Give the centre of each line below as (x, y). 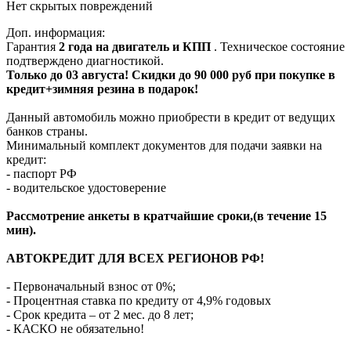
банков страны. (47, 131)
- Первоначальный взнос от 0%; (91, 286)
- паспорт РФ (42, 173)
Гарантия (33, 46)
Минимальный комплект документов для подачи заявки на (164, 145)
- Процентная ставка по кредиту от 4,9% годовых (139, 300)
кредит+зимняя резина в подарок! (102, 89)
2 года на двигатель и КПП (136, 46)
